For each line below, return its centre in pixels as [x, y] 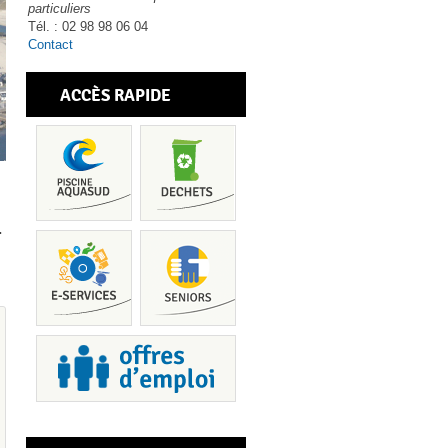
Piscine [409, 375]
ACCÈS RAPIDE [115, 94]
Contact [50, 44]
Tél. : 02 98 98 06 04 [88, 26]
